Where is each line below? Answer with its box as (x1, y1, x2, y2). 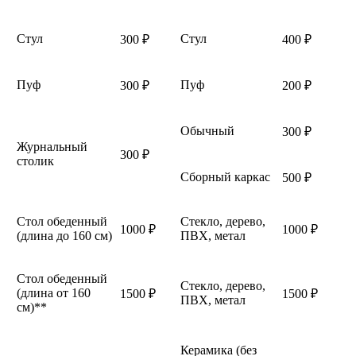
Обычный (180, 123, 234, 137)
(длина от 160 (17, 285, 91, 300)
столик (17, 153, 54, 168)
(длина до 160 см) (17, 228, 112, 242)
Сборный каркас (180, 169, 270, 184)
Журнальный (17, 139, 87, 153)
